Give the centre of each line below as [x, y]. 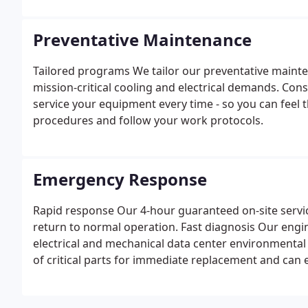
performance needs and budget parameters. [150, 30]
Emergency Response [120, 179]
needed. [54, 276]
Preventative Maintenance [142, 40]
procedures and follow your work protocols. [148, 120]
